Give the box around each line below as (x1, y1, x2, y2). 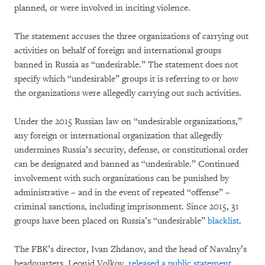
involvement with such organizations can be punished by (14, 172, 229, 184)
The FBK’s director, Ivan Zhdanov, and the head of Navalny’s (14, 243, 247, 255)
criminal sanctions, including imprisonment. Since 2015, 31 (14, 201, 239, 212)
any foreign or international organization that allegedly (14, 130, 222, 141)
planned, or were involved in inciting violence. (14, 2, 190, 14)
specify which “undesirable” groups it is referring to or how (14, 73, 238, 85)
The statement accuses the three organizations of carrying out (14, 30, 248, 42)
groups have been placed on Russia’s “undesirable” (14, 215, 208, 227)
